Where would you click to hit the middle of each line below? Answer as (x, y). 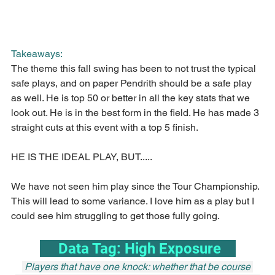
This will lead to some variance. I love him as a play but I (134, 201)
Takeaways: (37, 54)
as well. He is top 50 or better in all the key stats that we (132, 98)
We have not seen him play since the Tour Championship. (136, 187)
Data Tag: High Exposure (147, 249)
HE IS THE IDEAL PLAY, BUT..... (82, 157)
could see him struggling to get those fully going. (115, 216)
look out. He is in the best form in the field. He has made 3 (136, 113)
